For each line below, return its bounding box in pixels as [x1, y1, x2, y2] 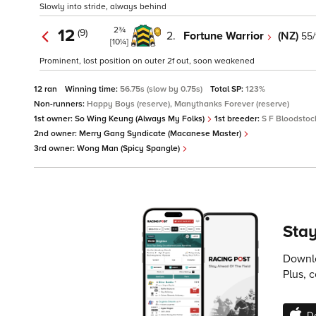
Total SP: [210, 84, 245, 95]
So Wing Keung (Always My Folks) [75, 114, 207, 125]
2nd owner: [34, 128, 79, 140]
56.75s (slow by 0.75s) [120, 84, 205, 95]
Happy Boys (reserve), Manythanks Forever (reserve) [87, 99, 289, 110]
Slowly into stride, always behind [39, 1, 166, 13]
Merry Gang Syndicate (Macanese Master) [79, 128, 243, 140]
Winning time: [65, 84, 120, 95]
